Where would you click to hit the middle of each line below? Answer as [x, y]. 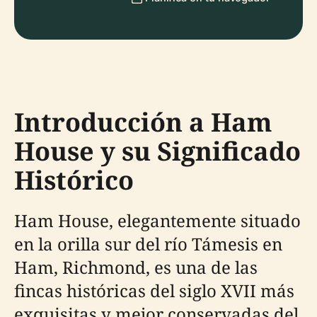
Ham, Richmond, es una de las [136, 267]
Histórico [74, 180]
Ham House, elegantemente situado [157, 220]
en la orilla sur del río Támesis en [148, 244]
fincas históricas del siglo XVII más [154, 290]
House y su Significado [157, 151]
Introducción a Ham [143, 122]
